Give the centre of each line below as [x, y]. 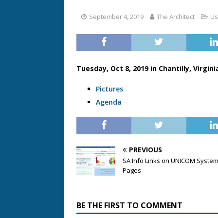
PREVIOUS [145, 150]
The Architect [176, 17]
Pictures [109, 89]
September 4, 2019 [116, 17]
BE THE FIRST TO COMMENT [129, 205]
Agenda [109, 102]
